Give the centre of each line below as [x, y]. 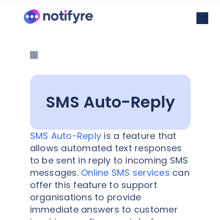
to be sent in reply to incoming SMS [109, 160]
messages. [55, 173]
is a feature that [139, 136]
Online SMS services [125, 173]
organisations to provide [85, 197]
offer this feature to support [93, 185]
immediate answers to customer [104, 209]
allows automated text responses [106, 148]
